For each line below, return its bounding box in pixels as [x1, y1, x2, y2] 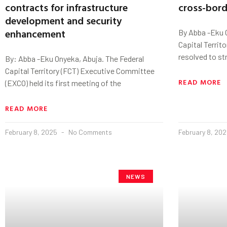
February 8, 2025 [5, 127, 59, 136]
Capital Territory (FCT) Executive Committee [5, 65, 155, 75]
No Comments [67, 127, 112, 136]
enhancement [5, 25, 65, 41]
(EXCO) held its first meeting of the [5, 78, 121, 88]
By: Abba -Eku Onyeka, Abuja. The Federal [5, 53, 144, 63]
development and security [5, 12, 122, 28]
